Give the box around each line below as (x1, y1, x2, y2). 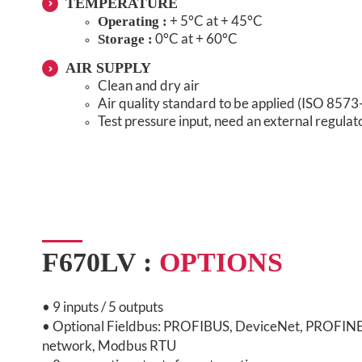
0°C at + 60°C (152, 30, 238, 48)
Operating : (97, 14, 167, 30)
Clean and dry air (97, 77, 200, 95)
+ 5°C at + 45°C (166, 12, 263, 30)
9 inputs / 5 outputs (53, 297, 163, 315)
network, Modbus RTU (42, 336, 176, 354)
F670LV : (42, 246, 159, 277)
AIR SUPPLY (65, 60, 151, 77)
